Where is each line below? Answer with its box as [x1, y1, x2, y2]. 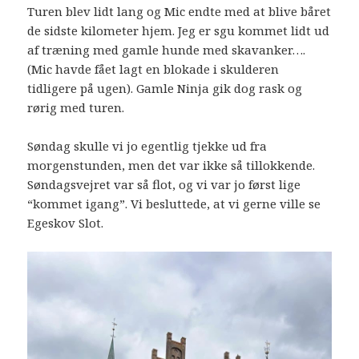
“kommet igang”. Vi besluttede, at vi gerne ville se [27, 196, 321, 212]
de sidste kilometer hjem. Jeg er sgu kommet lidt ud [27, 22, 330, 39]
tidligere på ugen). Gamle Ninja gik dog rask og [27, 80, 303, 97]
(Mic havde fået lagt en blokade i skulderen [27, 61, 280, 78]
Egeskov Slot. [27, 215, 104, 232]
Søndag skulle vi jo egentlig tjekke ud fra [27, 138, 268, 155]
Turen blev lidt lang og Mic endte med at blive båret [27, 3, 332, 20]
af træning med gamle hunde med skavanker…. [27, 42, 306, 58]
